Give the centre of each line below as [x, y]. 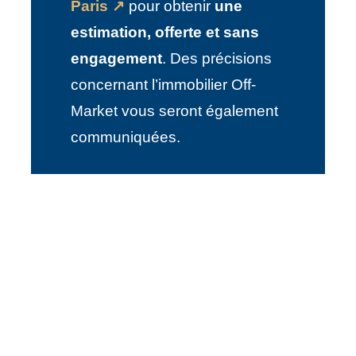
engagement [116, 58]
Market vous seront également [174, 110]
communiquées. [126, 137]
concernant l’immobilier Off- [163, 84]
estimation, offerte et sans [165, 32]
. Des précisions [217, 58]
